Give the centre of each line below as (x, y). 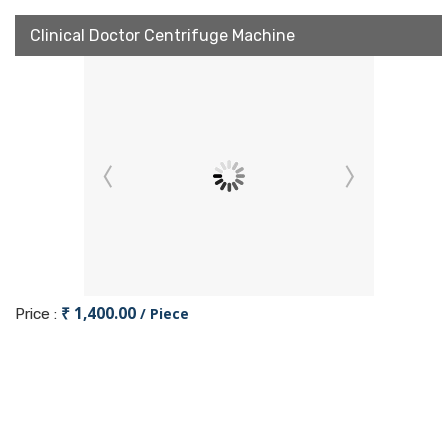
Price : (38, 314)
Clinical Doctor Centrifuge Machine (162, 35)
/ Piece (164, 313)
